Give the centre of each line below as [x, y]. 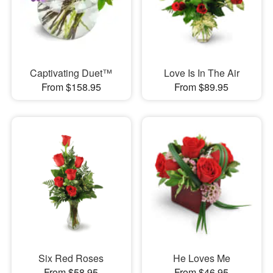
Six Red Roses [71, 258]
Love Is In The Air [201, 73]
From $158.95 [71, 87]
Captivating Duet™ [71, 73]
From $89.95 [202, 87]
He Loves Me [201, 258]
